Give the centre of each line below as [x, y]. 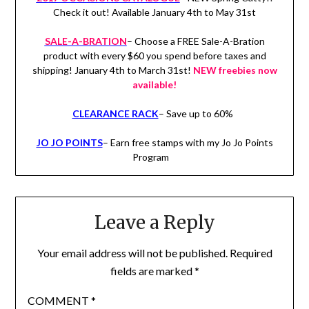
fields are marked [152, 271]
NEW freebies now [235, 70]
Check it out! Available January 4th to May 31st [154, 12]
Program [154, 157]
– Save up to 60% [198, 113]
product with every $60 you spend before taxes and [154, 55]
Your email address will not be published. [132, 253]
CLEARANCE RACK [115, 113]
